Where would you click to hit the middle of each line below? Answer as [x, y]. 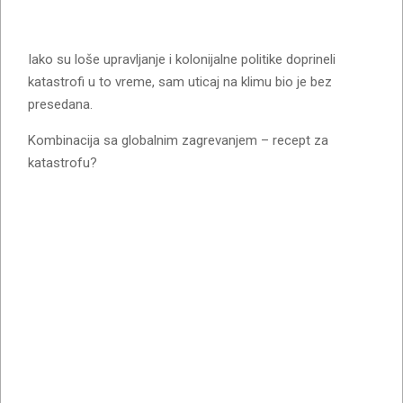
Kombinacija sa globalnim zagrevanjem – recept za [178, 140]
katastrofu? [63, 162]
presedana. [60, 104]
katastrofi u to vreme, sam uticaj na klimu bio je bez [180, 81]
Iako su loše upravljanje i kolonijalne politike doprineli [182, 59]
